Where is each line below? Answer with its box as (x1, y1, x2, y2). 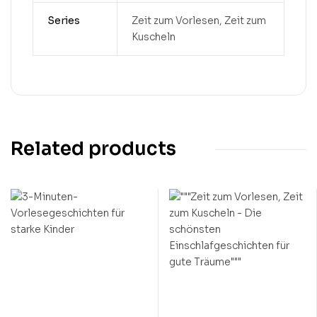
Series (47, 14, 80, 28)
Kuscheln (131, 30, 175, 44)
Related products (11, 137, 176, 161)
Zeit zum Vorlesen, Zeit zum (131, 14, 266, 28)
